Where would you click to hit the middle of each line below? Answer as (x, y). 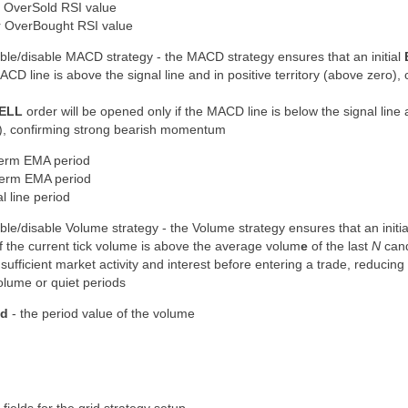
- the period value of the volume (102, 313)
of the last (340, 246)
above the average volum (227, 246)
